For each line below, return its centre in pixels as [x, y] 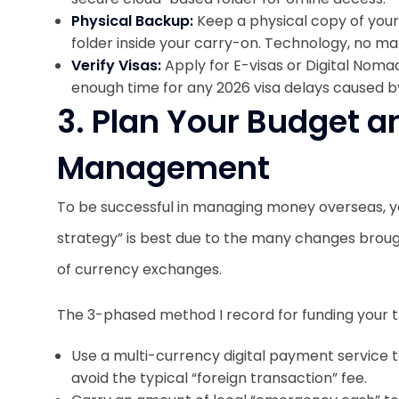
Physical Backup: [132, 21]
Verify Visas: [118, 65]
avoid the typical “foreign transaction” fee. [219, 378]
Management [163, 168]
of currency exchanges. [141, 269]
